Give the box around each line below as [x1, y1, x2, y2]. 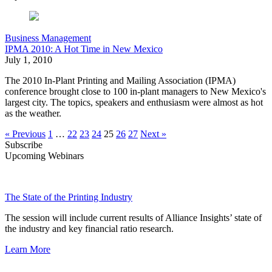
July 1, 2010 [5, 55, 52, 66]
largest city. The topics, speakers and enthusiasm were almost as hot [5, 97, 263, 108]
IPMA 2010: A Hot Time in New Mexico [5, 44, 163, 55]
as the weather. [5, 108, 61, 119]
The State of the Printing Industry [5, 192, 132, 203]
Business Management [5, 33, 91, 44]
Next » [140, 129, 166, 140]
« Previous [5, 129, 46, 140]
